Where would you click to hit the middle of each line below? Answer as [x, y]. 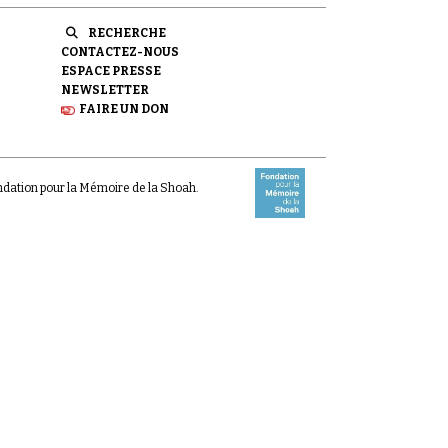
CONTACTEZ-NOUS [120, 52]
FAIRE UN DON [124, 109]
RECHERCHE [127, 33]
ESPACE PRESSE [111, 71]
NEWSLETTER [105, 90]
